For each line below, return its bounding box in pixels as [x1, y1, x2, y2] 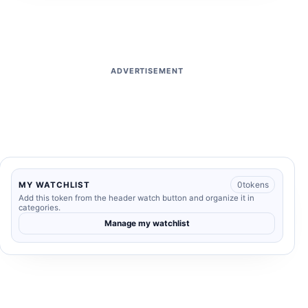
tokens [242, 179, 269, 190]
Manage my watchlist [104, 219, 190, 229]
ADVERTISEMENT [111, 66, 184, 76]
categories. [19, 203, 61, 213]
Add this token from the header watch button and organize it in [19, 193, 255, 203]
